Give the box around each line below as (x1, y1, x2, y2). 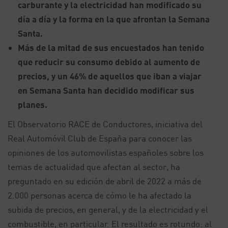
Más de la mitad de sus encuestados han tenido (18, 42, 204, 53)
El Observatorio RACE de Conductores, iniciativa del (8, 119, 203, 129)
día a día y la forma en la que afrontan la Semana (18, 14, 210, 24)
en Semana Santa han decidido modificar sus (18, 85, 194, 96)
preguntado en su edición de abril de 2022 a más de (8, 176, 202, 186)
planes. (18, 99, 47, 110)
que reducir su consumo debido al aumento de (18, 56, 200, 67)
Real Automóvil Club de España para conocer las (8, 133, 192, 144)
